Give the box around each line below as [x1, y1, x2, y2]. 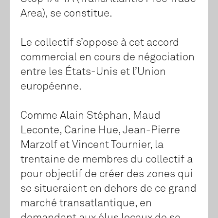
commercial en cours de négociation [20, 52, 195, 63]
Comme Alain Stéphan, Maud [20, 110, 161, 122]
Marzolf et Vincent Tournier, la [20, 140, 163, 151]
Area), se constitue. [20, 8, 112, 19]
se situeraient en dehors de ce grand [20, 183, 197, 195]
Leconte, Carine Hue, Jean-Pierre [20, 125, 180, 136]
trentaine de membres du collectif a [20, 154, 193, 165]
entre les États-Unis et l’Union [20, 67, 166, 78]
